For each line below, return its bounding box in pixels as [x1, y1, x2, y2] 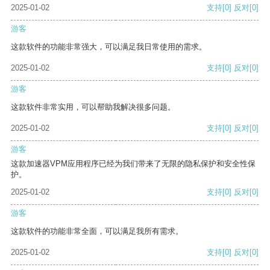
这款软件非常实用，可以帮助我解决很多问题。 [11, 102, 175, 112]
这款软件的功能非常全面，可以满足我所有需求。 [11, 227, 183, 236]
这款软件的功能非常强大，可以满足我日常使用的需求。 [11, 42, 207, 52]
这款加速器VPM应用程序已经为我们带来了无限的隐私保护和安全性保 [11, 159, 256, 169]
